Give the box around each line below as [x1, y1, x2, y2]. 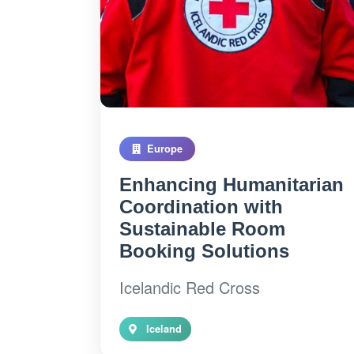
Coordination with [119, 195, 283, 217]
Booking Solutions [119, 239, 289, 262]
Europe [144, 141, 183, 156]
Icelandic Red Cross [119, 275, 260, 299]
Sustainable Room [119, 217, 285, 239]
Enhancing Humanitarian [119, 173, 344, 195]
